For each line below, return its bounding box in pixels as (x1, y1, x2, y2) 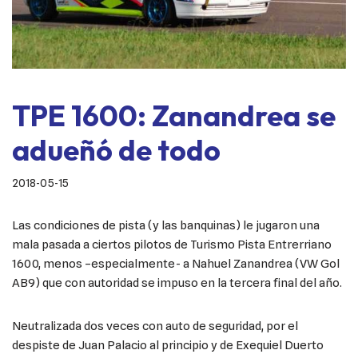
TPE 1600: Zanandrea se (12, 97, 336, 133)
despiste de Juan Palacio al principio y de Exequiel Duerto (12, 337, 324, 352)
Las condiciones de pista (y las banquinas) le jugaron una (12, 217, 320, 233)
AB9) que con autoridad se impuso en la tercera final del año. (12, 275, 342, 290)
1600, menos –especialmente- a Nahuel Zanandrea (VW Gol (12, 256, 340, 271)
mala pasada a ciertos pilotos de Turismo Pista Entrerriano (12, 237, 332, 252)
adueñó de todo (12, 131, 221, 168)
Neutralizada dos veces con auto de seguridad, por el (12, 318, 298, 333)
